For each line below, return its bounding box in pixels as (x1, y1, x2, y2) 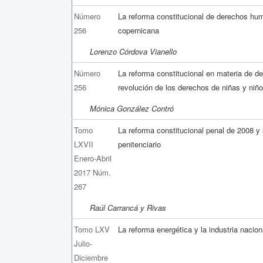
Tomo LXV (74, 223, 110, 235)
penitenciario (118, 138, 161, 150)
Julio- (74, 237, 93, 249)
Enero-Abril (74, 152, 112, 164)
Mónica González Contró (90, 102, 174, 114)
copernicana (118, 24, 160, 36)
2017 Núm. (74, 166, 112, 178)
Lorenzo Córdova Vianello (90, 45, 177, 57)
